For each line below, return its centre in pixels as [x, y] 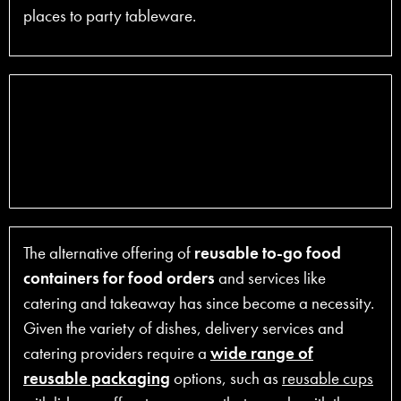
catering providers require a [117, 353]
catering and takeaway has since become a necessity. [199, 303]
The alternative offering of [109, 252]
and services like [270, 277]
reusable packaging [97, 378]
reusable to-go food [268, 252]
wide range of [262, 353]
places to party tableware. [110, 16]
